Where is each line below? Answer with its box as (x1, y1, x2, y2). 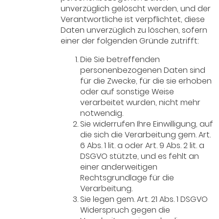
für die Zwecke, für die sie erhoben (80, 75, 212, 87)
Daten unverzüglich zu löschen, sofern (61, 24, 208, 36)
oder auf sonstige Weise (80, 86, 175, 98)
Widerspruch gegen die (80, 204, 171, 216)
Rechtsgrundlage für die (80, 172, 175, 184)
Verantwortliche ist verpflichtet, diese (61, 14, 205, 25)
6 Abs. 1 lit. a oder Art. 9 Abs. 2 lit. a (80, 140, 205, 152)
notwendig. (80, 108, 124, 119)
